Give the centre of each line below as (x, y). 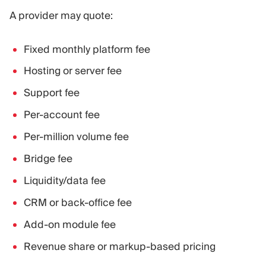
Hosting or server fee (73, 71)
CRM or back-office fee (78, 203)
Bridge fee (48, 159)
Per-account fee (62, 115)
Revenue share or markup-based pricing (120, 246)
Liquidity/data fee (65, 181)
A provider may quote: (61, 15)
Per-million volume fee (76, 137)
